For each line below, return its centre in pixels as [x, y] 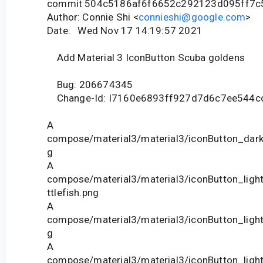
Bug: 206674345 [90, 84]
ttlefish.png [73, 192]
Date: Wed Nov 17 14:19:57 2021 [125, 30]
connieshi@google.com [192, 17]
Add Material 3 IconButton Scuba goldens [146, 57]
